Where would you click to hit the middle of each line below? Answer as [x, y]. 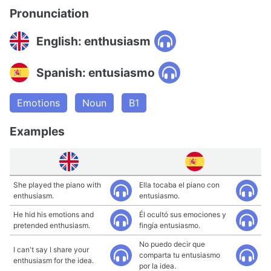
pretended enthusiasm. [52, 225]
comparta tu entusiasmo [180, 255]
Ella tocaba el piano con [179, 185]
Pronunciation [49, 13]
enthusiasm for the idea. [54, 260]
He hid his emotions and [54, 214]
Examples [37, 131]
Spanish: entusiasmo [96, 72]
